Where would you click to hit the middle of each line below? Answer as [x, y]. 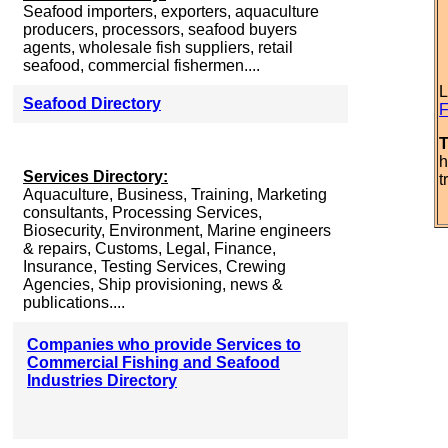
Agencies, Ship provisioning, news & [153, 284]
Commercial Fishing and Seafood [153, 362]
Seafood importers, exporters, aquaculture [171, 11]
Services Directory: [95, 176]
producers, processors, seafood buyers [160, 29]
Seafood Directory [92, 103]
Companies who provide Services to [164, 344]
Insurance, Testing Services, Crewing [154, 266]
